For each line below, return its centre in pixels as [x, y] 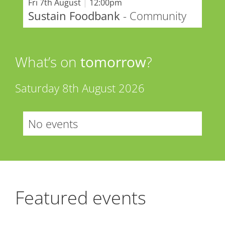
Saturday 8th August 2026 [80, 88]
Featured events [81, 197]
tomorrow [113, 62]
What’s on [48, 62]
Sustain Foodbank [74, 15]
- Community [153, 15]
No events [53, 123]
